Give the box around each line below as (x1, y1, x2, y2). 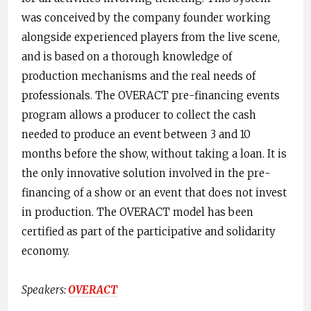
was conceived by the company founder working (22, 11, 271, 25)
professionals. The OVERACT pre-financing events (22, 89, 280, 103)
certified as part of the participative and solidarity (22, 225, 276, 239)
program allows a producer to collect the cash (22, 108, 256, 122)
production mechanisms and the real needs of (22, 69, 255, 83)
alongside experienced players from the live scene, (22, 31, 280, 44)
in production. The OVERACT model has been (22, 205, 253, 219)
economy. (22, 244, 69, 258)
